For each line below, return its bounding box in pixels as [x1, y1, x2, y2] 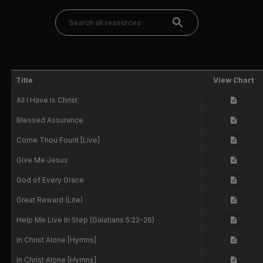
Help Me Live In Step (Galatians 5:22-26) [16, 215, 155, 224]
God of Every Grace [16, 176, 85, 184]
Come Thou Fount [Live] [16, 136, 100, 144]
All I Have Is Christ [16, 96, 78, 104]
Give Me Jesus [16, 156, 69, 164]
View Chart [213, 76, 254, 85]
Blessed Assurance [16, 116, 84, 124]
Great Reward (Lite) [16, 195, 83, 204]
